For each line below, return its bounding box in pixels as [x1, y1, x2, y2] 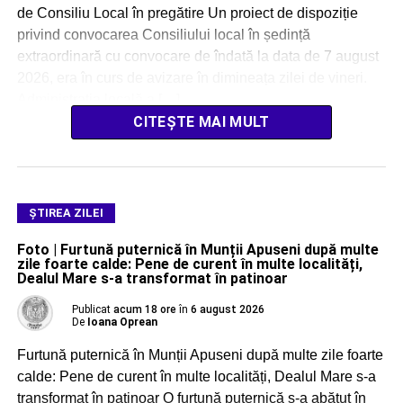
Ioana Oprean [86, 315, 157, 328]
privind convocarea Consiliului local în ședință [16, 26, 310, 42]
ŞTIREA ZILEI [28, 205, 103, 219]
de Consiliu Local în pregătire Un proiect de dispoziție [16, 4, 358, 21]
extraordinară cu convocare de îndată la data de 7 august [16, 48, 379, 64]
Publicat [71, 302, 111, 316]
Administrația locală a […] [16, 91, 180, 107]
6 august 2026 [190, 302, 264, 316]
